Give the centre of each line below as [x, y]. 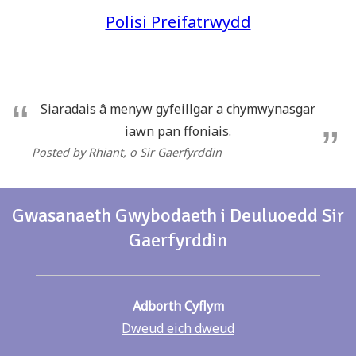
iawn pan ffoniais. [178, 131]
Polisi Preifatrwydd [178, 21]
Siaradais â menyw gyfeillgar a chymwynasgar [178, 108]
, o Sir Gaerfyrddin [172, 152]
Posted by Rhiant [77, 152]
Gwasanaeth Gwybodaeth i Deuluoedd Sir [178, 215]
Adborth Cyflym [178, 306]
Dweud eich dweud [178, 328]
